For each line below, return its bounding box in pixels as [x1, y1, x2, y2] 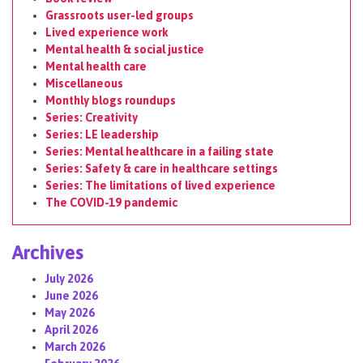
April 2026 [45, 322, 98, 336]
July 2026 [45, 271, 93, 285]
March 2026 [45, 340, 105, 353]
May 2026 [45, 305, 95, 319]
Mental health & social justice [45, 42, 204, 56]
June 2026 [45, 288, 98, 302]
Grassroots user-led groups [45, 8, 194, 22]
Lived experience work [45, 25, 169, 39]
